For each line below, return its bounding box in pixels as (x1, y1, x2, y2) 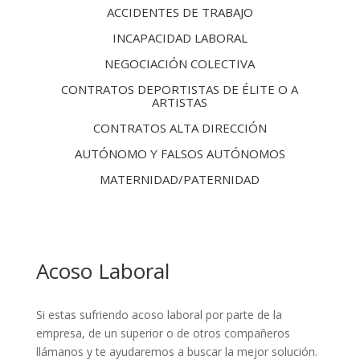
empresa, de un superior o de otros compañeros (35, 325, 290, 341)
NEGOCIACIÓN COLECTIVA (104, 55, 256, 72)
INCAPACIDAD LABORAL (112, 30, 247, 46)
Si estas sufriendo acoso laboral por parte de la (35, 307, 282, 322)
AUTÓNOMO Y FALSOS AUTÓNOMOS (74, 145, 285, 162)
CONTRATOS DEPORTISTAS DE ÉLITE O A (61, 81, 299, 97)
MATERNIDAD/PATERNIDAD (100, 171, 260, 187)
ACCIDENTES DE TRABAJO (106, 4, 253, 20)
